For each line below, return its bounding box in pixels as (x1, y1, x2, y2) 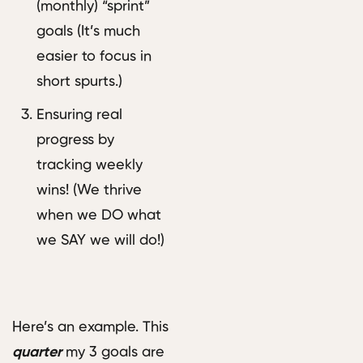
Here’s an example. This (12, 320, 169, 335)
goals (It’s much (36, 24, 140, 40)
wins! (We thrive (36, 183, 142, 199)
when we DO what (36, 208, 161, 224)
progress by (36, 133, 114, 148)
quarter (12, 345, 62, 361)
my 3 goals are (62, 345, 164, 361)
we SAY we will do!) (36, 233, 164, 249)
